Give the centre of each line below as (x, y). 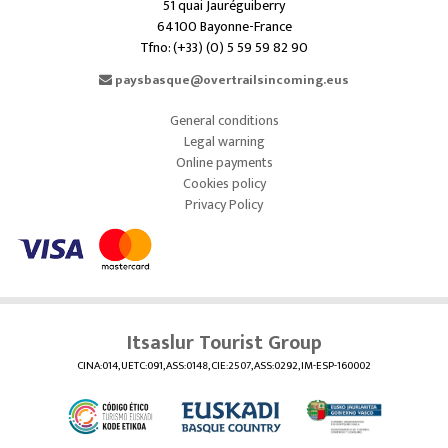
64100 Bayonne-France (224, 27)
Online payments (224, 163)
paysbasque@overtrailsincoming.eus (230, 80)
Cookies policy (224, 184)
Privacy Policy (224, 205)
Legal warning (224, 142)
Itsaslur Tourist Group (224, 343)
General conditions (224, 121)
